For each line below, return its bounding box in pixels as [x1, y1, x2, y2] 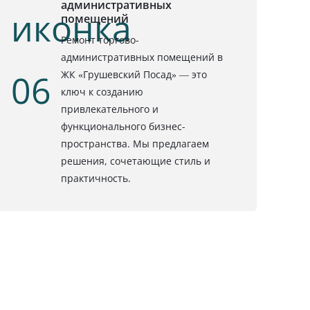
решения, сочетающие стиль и [61, 154, 211, 167]
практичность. [61, 171, 131, 185]
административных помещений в [61, 50, 224, 64]
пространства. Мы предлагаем [61, 136, 210, 150]
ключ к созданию [61, 84, 144, 98]
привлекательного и [61, 102, 159, 116]
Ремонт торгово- [61, 33, 140, 46]
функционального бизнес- [61, 119, 186, 133]
